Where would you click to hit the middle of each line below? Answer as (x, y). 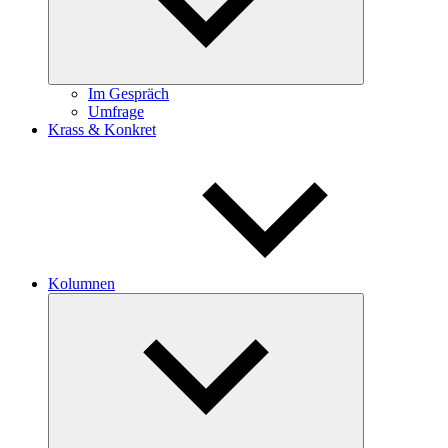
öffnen (373, 317)
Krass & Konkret (102, 129)
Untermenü (386, 302)
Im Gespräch (128, 93)
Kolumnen (81, 283)
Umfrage (116, 111)
